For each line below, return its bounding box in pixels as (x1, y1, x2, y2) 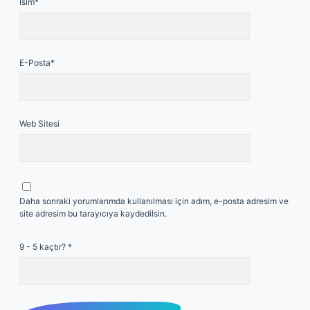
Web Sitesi (19, 118, 60, 129)
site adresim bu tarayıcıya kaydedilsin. (19, 208, 167, 219)
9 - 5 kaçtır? (19, 241, 68, 252)
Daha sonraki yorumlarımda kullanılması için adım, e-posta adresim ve (19, 196, 289, 206)
